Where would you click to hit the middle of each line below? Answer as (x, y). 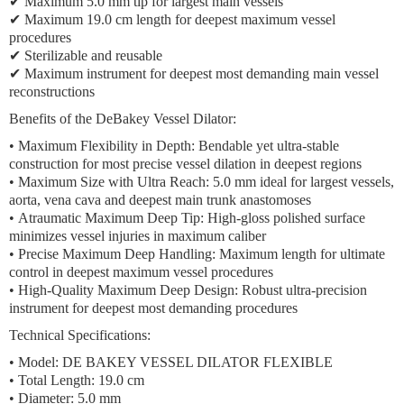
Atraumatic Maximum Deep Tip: (111, 218)
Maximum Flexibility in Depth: (106, 146)
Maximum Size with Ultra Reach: (114, 182)
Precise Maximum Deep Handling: (117, 254)
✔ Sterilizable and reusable (86, 55)
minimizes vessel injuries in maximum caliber (138, 236)
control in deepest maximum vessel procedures (141, 272)
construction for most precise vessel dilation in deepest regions (185, 164)
